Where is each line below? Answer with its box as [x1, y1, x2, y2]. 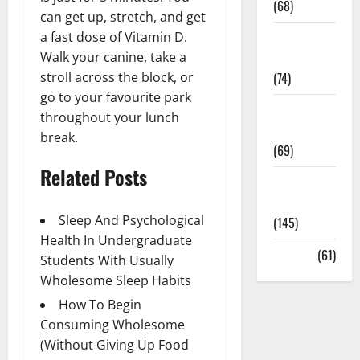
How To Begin [59, 295, 141, 313]
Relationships [272, 48, 345, 67]
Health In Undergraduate [40, 231, 192, 249]
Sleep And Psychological [59, 211, 204, 229]
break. [40, 128, 78, 146]
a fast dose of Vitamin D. [40, 27, 187, 46]
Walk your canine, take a [40, 47, 186, 66]
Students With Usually [40, 251, 174, 269]
